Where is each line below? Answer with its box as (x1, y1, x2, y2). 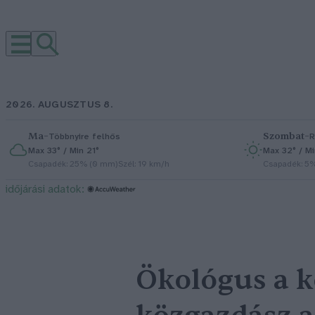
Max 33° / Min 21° (28, 146, 99, 155)
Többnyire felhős (49, 131, 120, 141)
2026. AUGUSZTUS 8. (6, 100, 113, 110)
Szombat (263, 130, 304, 142)
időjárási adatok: (6, 184, 84, 195)
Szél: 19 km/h (118, 160, 169, 169)
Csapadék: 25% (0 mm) (28, 160, 118, 169)
